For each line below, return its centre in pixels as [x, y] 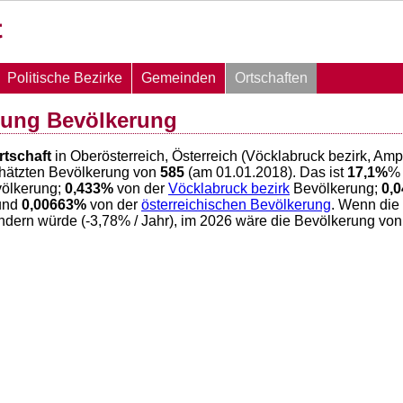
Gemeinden [179, 78]
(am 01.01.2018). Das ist [266, 173]
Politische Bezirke [65, 78]
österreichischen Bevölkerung [236, 205]
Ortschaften [271, 78]
